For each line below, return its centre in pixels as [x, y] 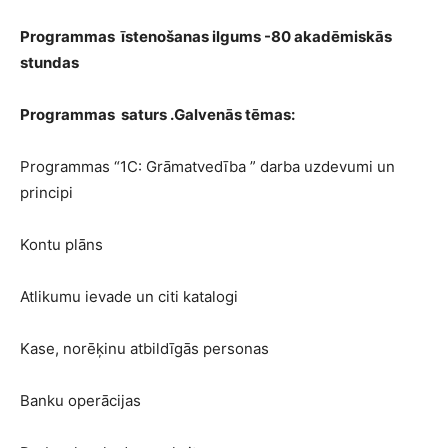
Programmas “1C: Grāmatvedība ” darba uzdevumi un [207, 166]
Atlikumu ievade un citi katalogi [129, 296]
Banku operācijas [80, 400]
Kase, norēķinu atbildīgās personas [144, 348]
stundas [49, 62]
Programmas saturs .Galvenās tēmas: [157, 114]
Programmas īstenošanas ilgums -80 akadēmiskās [207, 36]
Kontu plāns [61, 244]
